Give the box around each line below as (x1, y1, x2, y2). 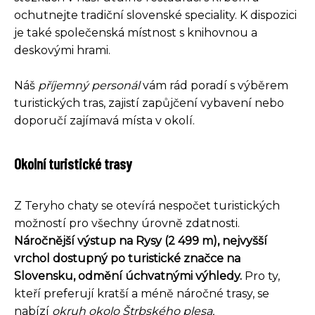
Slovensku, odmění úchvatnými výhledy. (14, 269, 242, 283)
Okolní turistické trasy (14, 153, 131, 172)
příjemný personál (38, 78, 140, 92)
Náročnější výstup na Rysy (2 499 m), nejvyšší (14, 233, 267, 247)
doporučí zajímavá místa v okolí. (14, 113, 195, 127)
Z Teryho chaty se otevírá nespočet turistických (14, 198, 280, 212)
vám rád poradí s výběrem (140, 78, 288, 92)
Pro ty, (242, 269, 280, 283)
